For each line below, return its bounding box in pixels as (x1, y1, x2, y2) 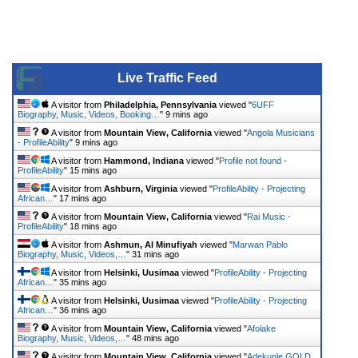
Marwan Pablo (233, 239, 288, 249)
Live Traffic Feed (117, 70, 217, 85)
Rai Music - (247, 211, 291, 221)
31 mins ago (132, 249, 179, 259)
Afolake (247, 323, 276, 333)
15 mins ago (70, 165, 117, 175)
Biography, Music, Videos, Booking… (18, 109, 160, 119)
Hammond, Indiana (104, 155, 184, 165)
